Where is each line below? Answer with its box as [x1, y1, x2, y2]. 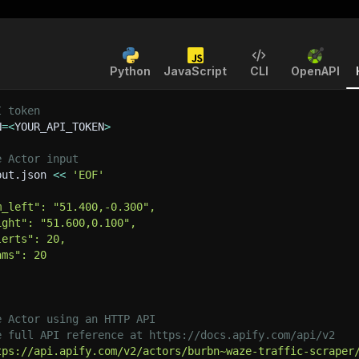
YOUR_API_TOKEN [14, 120, 104, 133]
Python [110, 64, 151, 78]
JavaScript [163, 64, 227, 78]
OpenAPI [291, 64, 340, 78]
